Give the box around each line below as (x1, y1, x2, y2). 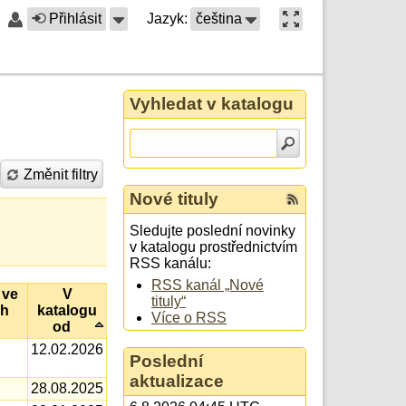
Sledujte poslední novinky (130, 223, 295, 239)
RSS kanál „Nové (151, 277, 264, 294)
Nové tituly (130, 188, 218, 208)
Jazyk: (147, 11, 188, 26)
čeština (196, 11, 242, 26)
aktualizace (130, 372, 224, 391)
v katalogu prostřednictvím (130, 239, 297, 256)
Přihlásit (49, 11, 101, 26)
